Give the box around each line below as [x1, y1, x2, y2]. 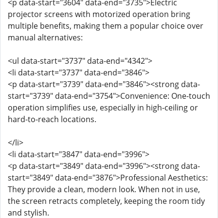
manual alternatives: [8, 32, 83, 43]
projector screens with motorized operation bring [8, 9, 190, 19]
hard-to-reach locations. [8, 114, 96, 125]
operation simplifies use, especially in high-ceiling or [8, 102, 198, 113]
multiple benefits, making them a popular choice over [8, 20, 203, 31]
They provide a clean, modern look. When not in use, [8, 184, 200, 195]
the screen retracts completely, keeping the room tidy [8, 196, 205, 206]
